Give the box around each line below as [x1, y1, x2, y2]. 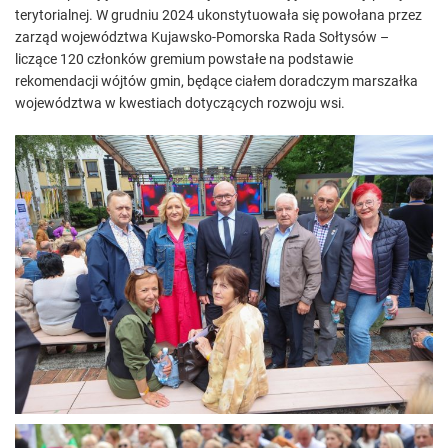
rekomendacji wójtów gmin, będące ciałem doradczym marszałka [15, 73, 418, 90]
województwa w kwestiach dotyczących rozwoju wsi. [15, 95, 345, 112]
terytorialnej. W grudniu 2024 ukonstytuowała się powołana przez [15, 7, 422, 24]
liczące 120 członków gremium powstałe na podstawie [15, 51, 353, 68]
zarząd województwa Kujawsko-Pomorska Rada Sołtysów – [15, 29, 389, 46]
